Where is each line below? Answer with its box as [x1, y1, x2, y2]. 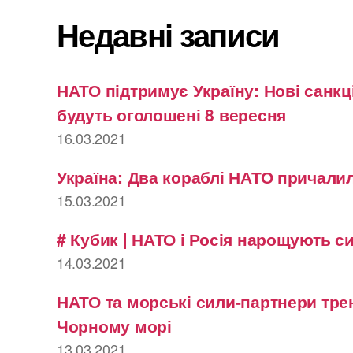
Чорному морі [57, 313, 172, 337]
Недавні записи [57, 11, 280, 57]
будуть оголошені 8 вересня [57, 102, 286, 126]
